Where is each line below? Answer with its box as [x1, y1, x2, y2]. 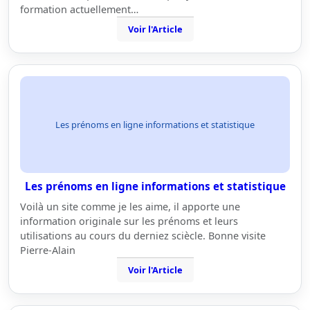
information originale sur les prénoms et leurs [20, 215, 238, 228]
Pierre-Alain [20, 244, 75, 257]
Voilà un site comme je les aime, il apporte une [20, 200, 240, 213]
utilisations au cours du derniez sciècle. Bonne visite [20, 229, 266, 242]
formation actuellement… [20, 3, 138, 16]
